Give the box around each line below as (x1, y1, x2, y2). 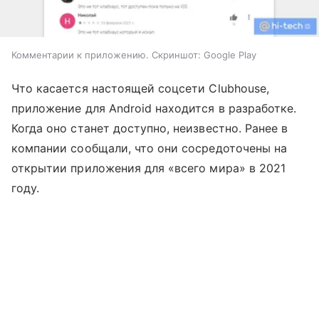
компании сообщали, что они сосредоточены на (11, 140, 288, 155)
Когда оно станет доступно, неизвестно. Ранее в (11, 120, 288, 135)
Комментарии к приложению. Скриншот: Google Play (11, 48, 256, 61)
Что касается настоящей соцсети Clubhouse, (11, 80, 269, 95)
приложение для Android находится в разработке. (11, 100, 297, 115)
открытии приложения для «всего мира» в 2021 (11, 160, 286, 175)
